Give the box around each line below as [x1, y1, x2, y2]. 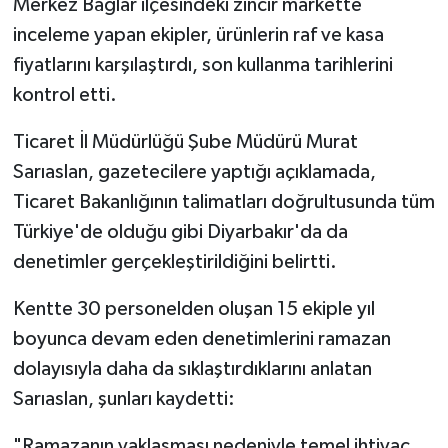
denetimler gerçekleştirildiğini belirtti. [12, 252, 337, 273]
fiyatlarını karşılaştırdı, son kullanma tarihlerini [12, 55, 393, 76]
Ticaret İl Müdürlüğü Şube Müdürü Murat [12, 132, 358, 153]
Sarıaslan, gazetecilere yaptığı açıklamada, [12, 162, 376, 183]
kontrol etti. [12, 85, 117, 106]
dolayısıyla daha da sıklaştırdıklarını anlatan [12, 359, 372, 380]
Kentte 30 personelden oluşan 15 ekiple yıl [12, 299, 375, 320]
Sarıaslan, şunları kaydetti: [12, 389, 235, 410]
